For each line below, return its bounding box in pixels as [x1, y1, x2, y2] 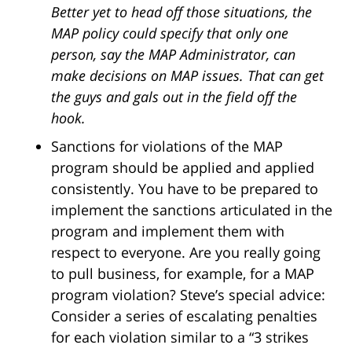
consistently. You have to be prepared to [51, 178, 318, 198]
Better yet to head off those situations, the [51, 2, 312, 21]
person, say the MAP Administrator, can [51, 44, 295, 64]
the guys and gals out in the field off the [51, 86, 297, 106]
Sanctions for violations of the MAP [51, 136, 283, 156]
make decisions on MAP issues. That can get [51, 65, 324, 85]
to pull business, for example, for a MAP [51, 263, 314, 283]
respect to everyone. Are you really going [51, 242, 321, 262]
